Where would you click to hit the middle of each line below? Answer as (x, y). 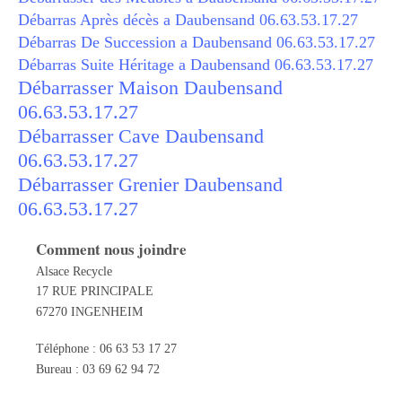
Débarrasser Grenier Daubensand (150, 184)
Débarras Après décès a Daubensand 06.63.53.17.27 (188, 20)
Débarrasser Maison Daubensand (150, 87)
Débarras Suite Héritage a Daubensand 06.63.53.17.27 (196, 65)
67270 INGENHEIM (89, 311)
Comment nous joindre (111, 249)
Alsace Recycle (74, 271)
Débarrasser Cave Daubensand (141, 136)
